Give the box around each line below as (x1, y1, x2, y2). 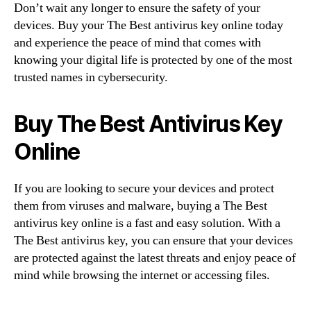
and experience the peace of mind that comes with (14, 34, 261, 51)
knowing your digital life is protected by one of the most (14, 51, 292, 68)
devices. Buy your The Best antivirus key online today (14, 17, 283, 33)
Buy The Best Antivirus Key (14, 110, 283, 137)
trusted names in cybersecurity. (14, 69, 168, 85)
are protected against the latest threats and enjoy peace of (14, 249, 296, 266)
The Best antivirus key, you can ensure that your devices (14, 232, 293, 249)
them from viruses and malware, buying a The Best (14, 197, 267, 214)
